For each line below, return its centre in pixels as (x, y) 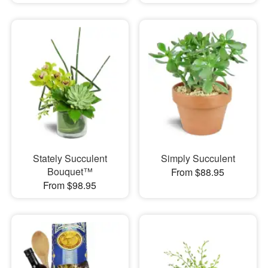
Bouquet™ (70, 171)
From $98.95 (70, 185)
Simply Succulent (198, 158)
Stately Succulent (70, 158)
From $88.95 (198, 172)
